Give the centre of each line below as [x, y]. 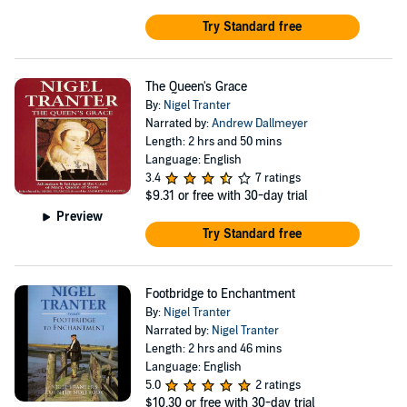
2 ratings [278, 385]
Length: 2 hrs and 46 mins [213, 349]
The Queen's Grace [196, 87]
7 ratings [278, 178]
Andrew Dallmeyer [259, 124]
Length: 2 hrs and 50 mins [213, 142]
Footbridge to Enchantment [220, 294]
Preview [80, 216]
